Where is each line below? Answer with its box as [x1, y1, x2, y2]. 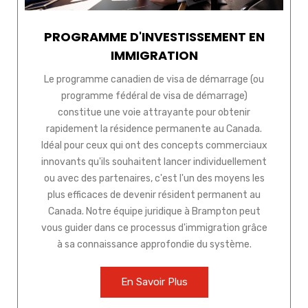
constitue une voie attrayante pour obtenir [58, 107, 250, 119]
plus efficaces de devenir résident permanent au [47, 189, 261, 201]
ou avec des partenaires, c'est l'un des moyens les [43, 173, 265, 185]
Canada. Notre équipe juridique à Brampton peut [47, 206, 261, 218]
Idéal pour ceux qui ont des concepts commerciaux [41, 140, 267, 152]
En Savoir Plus [120, 276, 188, 289]
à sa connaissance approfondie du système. [56, 239, 252, 251]
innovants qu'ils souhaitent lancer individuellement [41, 156, 267, 168]
